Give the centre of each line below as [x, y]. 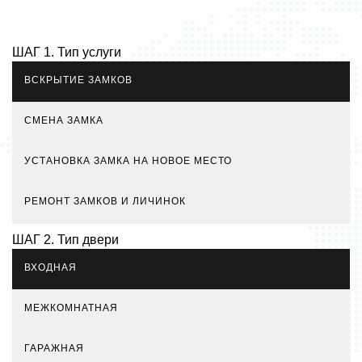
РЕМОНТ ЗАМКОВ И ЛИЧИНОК [105, 201]
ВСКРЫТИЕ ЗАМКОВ [78, 80]
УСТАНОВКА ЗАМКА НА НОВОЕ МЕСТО [128, 160]
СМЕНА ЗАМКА [64, 120]
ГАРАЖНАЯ [54, 348]
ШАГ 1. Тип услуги [67, 52]
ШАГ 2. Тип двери [65, 239]
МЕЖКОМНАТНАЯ [71, 307]
